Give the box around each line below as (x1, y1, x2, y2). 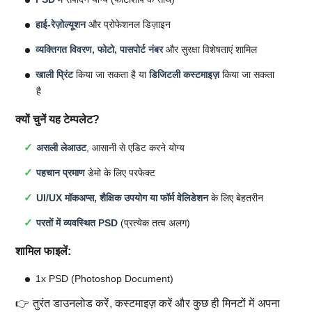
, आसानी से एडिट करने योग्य (86, 141, 185, 153)
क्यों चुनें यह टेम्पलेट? (15, 113, 100, 126)
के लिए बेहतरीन (208, 192, 264, 203)
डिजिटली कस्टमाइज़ (149, 68, 219, 80)
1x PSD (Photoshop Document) (36, 273, 173, 285)
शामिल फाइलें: (15, 244, 72, 257)
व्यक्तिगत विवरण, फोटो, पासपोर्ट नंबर (36, 43, 163, 55)
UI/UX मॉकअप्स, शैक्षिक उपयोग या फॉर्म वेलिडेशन (36, 192, 209, 203)
